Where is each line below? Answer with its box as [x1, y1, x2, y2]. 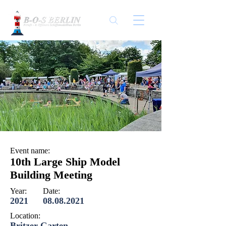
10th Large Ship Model [10, 155, 120, 168]
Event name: [10, 146, 50, 155]
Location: [10, 211, 40, 220]
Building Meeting [10, 168, 92, 181]
